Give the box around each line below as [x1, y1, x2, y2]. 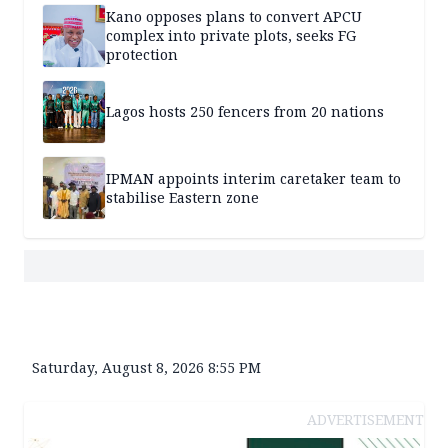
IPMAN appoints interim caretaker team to [106, 168, 401, 188]
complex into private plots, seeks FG [106, 26, 356, 46]
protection [106, 45, 178, 65]
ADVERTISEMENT [307, 409, 424, 429]
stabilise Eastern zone [106, 187, 259, 207]
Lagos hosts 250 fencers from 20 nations [106, 102, 384, 122]
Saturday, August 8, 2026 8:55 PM [32, 357, 261, 377]
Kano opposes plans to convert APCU [106, 7, 362, 27]
